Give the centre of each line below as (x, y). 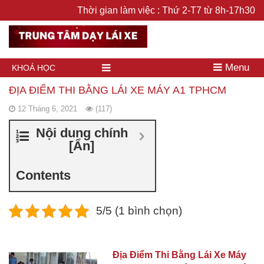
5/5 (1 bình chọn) (139, 210)
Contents (43, 175)
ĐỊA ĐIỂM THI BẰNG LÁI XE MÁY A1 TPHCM (118, 90)
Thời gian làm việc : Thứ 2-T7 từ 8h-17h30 (166, 10)
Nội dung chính (82, 133)
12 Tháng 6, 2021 (47, 108)
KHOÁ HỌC (34, 67)
